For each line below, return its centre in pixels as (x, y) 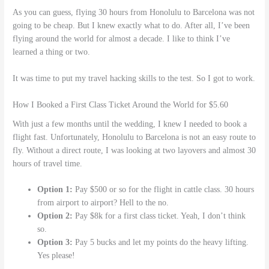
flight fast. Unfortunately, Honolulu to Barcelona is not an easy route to (134, 137)
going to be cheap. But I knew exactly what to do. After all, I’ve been (131, 26)
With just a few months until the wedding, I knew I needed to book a (130, 124)
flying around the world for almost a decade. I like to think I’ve (122, 39)
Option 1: (55, 190)
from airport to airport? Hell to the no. (103, 203)
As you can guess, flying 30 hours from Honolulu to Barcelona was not (134, 13)
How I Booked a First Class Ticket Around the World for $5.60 (121, 104)
